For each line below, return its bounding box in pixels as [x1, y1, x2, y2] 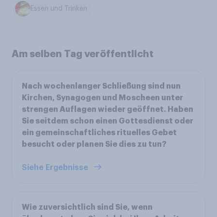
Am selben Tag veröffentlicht [12, 48, 154, 59]
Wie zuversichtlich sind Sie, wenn [22, 203, 153, 211]
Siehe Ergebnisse [22, 163, 90, 171]
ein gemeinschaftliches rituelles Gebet [22, 128, 177, 137]
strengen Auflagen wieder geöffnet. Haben [22, 105, 193, 113]
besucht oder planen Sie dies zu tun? [22, 140, 167, 148]
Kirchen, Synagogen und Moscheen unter [22, 93, 183, 102]
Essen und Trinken [31, 5, 88, 13]
